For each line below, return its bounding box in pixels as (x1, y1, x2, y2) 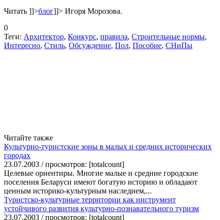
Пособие (133, 41, 162, 50)
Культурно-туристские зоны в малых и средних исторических (4, 142, 212, 151)
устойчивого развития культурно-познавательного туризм (4, 204, 199, 213)
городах (4, 151, 30, 160)
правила (100, 32, 128, 41)
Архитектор (24, 32, 64, 41)
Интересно (4, 41, 40, 50)
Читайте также (4, 133, 53, 142)
